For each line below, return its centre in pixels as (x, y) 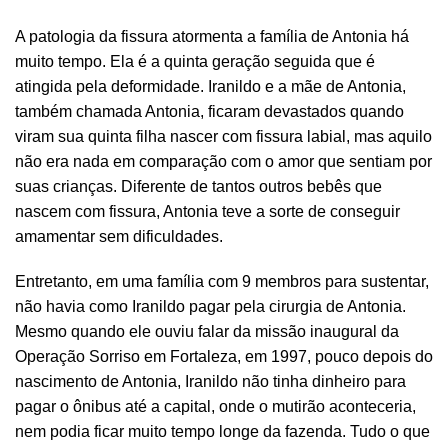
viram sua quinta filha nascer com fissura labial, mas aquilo (223, 137)
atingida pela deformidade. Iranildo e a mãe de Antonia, (210, 87)
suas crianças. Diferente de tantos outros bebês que (198, 187)
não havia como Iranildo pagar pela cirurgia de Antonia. (210, 307)
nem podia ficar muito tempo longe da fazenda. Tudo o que (222, 432)
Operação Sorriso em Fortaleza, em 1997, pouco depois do (224, 357)
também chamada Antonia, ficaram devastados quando (209, 112)
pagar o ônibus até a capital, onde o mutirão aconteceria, (215, 407)
